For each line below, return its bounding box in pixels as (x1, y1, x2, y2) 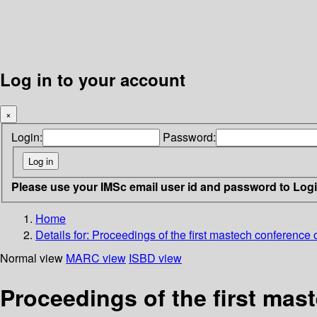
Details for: (35, 226, 92, 243)
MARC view (66, 249, 126, 266)
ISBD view (129, 249, 182, 266)
